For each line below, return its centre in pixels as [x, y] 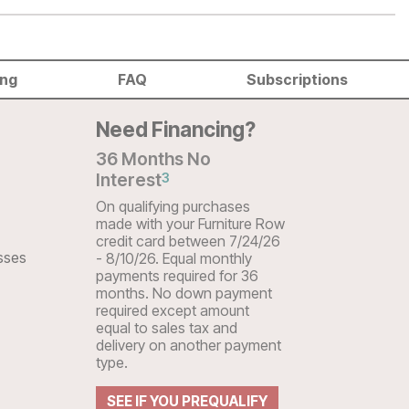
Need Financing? [175, 129]
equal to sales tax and [166, 327]
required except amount [172, 310]
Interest [128, 179]
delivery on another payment [188, 345]
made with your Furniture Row [190, 223]
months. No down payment [184, 293]
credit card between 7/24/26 [188, 241]
